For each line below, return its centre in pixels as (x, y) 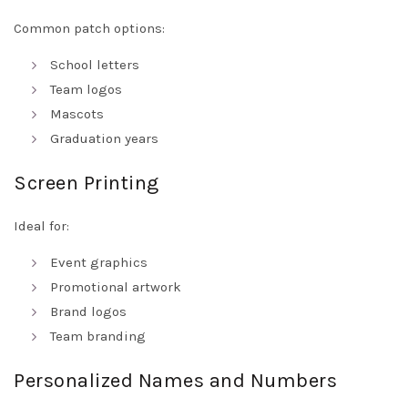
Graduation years (104, 139)
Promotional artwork (116, 287)
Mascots (77, 114)
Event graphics (99, 263)
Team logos (86, 90)
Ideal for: (41, 226)
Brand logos (88, 312)
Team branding (98, 337)
